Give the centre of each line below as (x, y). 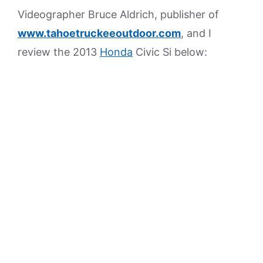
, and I (196, 33)
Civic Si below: (170, 52)
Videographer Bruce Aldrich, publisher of (118, 14)
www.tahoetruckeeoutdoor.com (99, 33)
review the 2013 (59, 52)
